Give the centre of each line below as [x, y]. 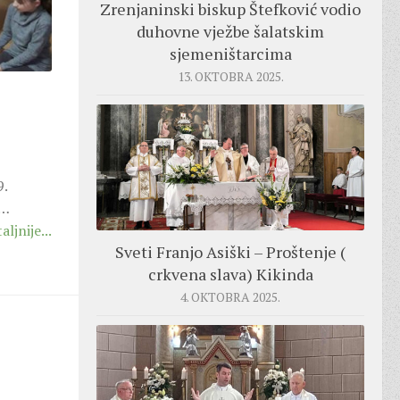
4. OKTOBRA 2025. [230, 297]
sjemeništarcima [230, 53]
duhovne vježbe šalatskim [230, 31]
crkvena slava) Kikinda [230, 275]
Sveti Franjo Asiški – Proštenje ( [230, 252]
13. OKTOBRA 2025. [230, 76]
